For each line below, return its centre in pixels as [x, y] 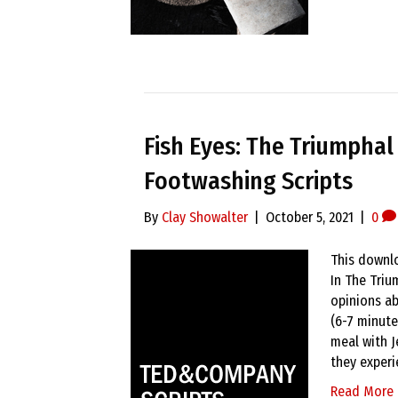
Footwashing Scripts [248, 181]
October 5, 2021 [310, 217]
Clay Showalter [205, 217]
